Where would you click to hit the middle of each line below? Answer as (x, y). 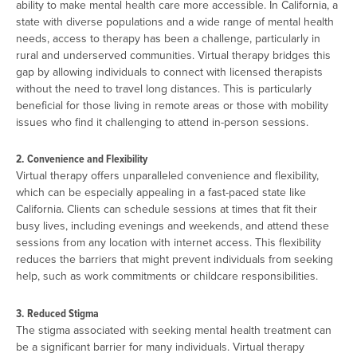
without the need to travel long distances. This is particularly (164, 88)
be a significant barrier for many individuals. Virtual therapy (160, 346)
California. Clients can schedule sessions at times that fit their (167, 209)
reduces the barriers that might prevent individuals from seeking (175, 259)
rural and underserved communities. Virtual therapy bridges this (173, 55)
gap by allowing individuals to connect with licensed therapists (169, 71)
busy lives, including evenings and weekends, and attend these (173, 226)
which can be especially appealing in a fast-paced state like (161, 192)
